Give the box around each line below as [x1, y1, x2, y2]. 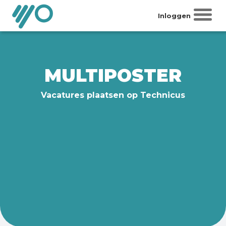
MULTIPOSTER [44, 65, 182, 86]
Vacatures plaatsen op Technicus [41, 90, 185, 100]
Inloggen [157, 11, 191, 20]
